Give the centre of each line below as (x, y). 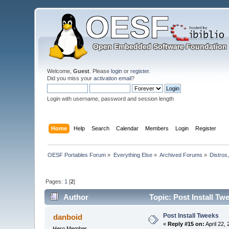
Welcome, (60, 71)
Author (76, 197)
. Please (100, 71)
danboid (67, 217)
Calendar (127, 128)
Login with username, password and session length (111, 99)
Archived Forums (181, 155)
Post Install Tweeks (191, 216)
